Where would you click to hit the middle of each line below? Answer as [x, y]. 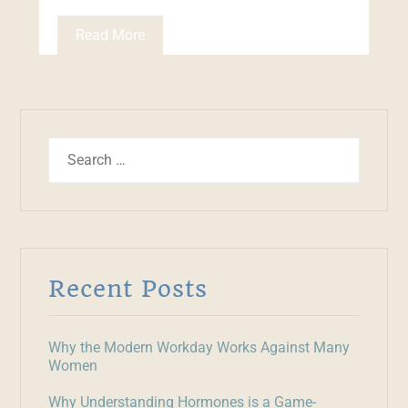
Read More [110, 35]
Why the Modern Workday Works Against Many [199, 347]
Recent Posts [128, 288]
